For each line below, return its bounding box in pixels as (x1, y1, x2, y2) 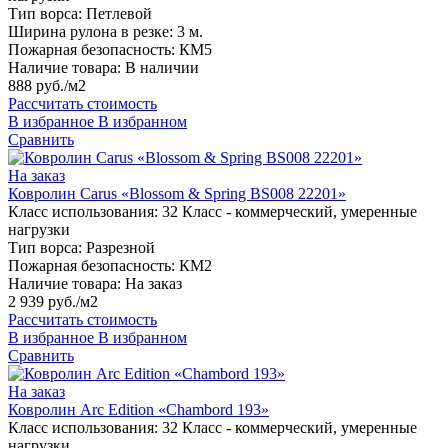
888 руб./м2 (8, 77, 86, 95)
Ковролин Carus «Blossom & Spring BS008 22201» (8, 185, 346, 203)
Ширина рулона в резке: (8, 23, 173, 41)
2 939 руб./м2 (8, 293, 98, 311)
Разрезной (86, 239, 155, 257)
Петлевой (86, 5, 152, 23)
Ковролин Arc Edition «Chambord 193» (8, 401, 269, 419)
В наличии (125, 59, 199, 77)
